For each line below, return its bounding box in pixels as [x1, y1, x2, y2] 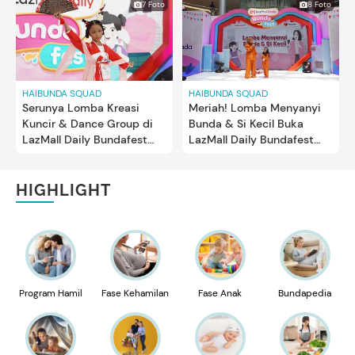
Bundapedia [278, 286, 331, 300]
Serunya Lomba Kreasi [22, 100, 139, 115]
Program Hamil [18, 286, 82, 300]
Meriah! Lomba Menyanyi [189, 100, 321, 115]
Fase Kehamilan [101, 286, 169, 300]
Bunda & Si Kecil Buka [189, 116, 303, 131]
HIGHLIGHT [16, 180, 111, 200]
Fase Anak [198, 286, 242, 300]
